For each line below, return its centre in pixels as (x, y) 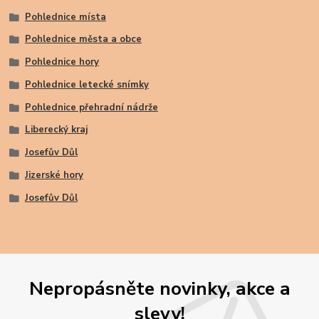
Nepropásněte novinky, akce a (159, 288)
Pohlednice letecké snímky (87, 84)
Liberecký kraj (56, 130)
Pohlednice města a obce (83, 40)
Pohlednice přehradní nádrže (91, 107)
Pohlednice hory (62, 62)
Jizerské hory (54, 175)
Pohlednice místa (65, 17)
